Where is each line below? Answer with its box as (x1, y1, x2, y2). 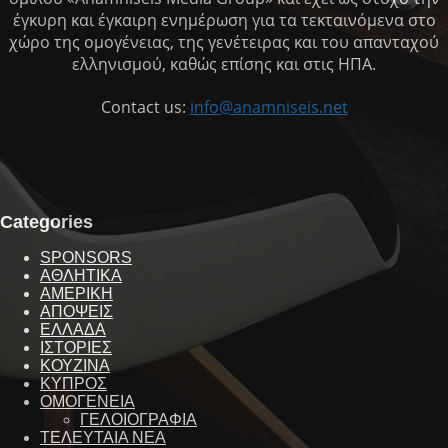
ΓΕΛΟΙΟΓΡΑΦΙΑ (80, 411, 197, 429)
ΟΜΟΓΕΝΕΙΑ (40, 393, 135, 411)
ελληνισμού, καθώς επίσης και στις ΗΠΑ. (72, 53, 376, 76)
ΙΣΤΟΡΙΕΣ (40, 339, 112, 357)
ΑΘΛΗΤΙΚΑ (40, 267, 122, 285)
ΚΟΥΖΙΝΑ (40, 357, 110, 375)
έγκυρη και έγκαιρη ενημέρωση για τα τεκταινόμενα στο (12, 9, 436, 32)
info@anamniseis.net (189, 96, 348, 119)
